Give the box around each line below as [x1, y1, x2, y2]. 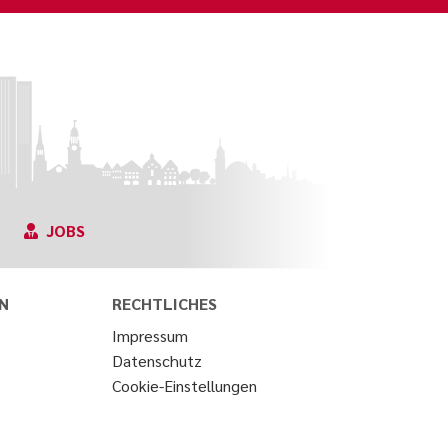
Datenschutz [112, 350, 203, 371]
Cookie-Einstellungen [112, 375, 258, 396]
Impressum [112, 325, 189, 346]
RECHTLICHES [112, 293, 218, 314]
